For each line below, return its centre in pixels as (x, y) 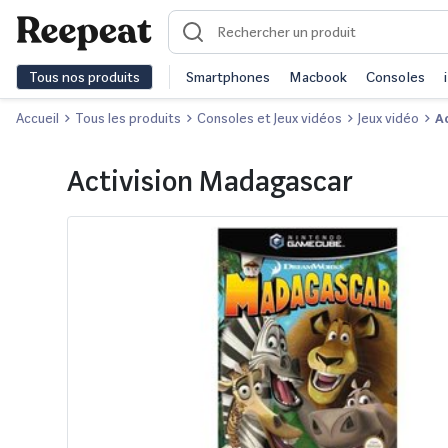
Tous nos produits (84, 77)
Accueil (37, 118)
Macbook (318, 77)
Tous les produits (128, 118)
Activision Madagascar (209, 181)
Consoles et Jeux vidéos (269, 118)
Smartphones (228, 77)
